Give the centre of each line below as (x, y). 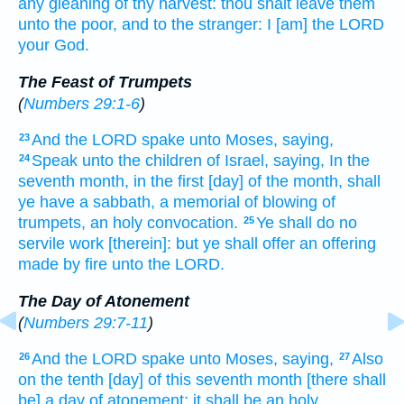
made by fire (63, 265)
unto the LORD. (168, 265)
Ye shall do (295, 223)
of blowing (281, 202)
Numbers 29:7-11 (86, 322)
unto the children (142, 161)
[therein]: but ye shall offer (202, 244)
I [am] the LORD (326, 24)
